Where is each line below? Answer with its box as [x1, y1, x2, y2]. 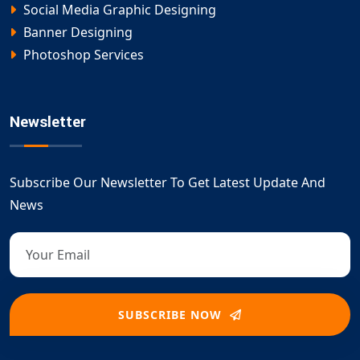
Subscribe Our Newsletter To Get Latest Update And [10, 174, 325, 192]
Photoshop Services [20, 46, 144, 64]
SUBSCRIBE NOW [118, 307, 226, 323]
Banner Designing [20, 23, 133, 42]
